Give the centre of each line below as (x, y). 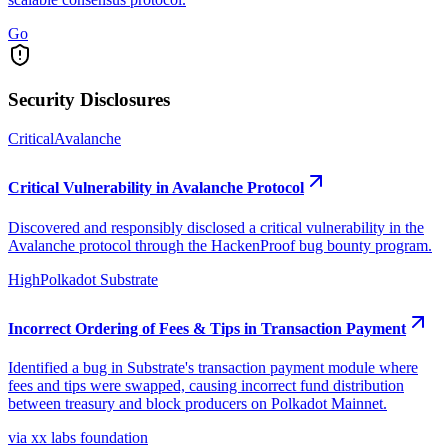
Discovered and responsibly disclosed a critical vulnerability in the (216, 227)
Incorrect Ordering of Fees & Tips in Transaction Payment (207, 328)
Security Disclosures (89, 100)
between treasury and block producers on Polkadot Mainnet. (197, 404)
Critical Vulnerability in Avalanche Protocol (156, 188)
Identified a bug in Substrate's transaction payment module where (213, 368)
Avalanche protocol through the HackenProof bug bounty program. (220, 245)
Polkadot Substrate (99, 279)
